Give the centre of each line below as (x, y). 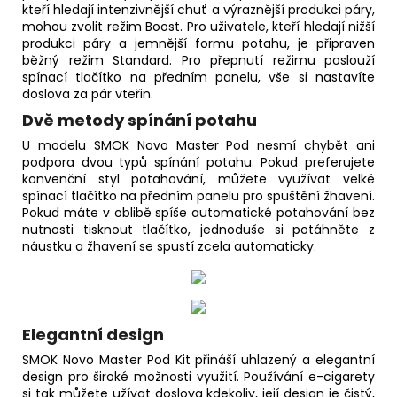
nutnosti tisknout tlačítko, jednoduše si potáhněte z (198, 230)
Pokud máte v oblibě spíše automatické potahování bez (198, 213)
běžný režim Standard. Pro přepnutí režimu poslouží (198, 61)
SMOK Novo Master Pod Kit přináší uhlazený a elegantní (198, 360)
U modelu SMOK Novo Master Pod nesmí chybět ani (198, 146)
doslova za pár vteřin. (88, 94)
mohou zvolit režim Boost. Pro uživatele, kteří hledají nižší (198, 27)
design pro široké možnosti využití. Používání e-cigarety (198, 377)
